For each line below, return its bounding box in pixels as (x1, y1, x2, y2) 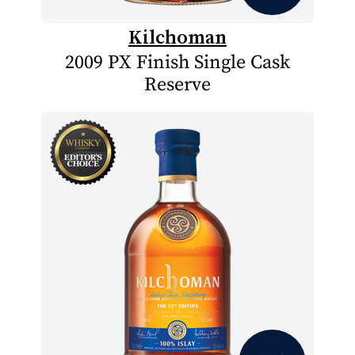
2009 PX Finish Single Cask (64, 50, 290, 74)
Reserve (143, 72, 211, 97)
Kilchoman (128, 23, 227, 50)
